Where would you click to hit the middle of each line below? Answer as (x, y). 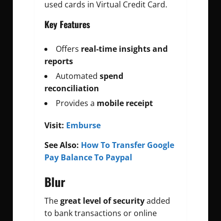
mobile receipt (125, 103)
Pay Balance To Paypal (88, 157)
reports (59, 61)
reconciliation (72, 88)
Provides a (76, 103)
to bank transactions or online (101, 213)
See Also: (63, 145)
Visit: (55, 125)
